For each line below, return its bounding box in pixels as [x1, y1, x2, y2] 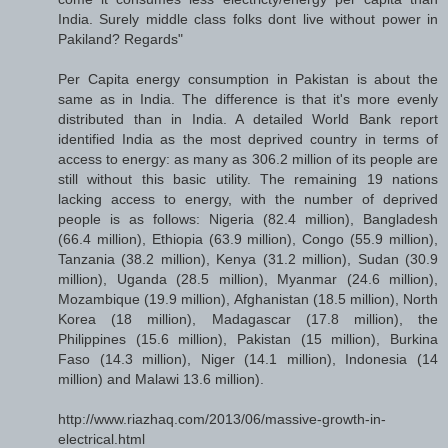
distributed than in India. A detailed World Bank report [58, 110, 438, 127]
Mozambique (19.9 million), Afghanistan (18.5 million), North [58, 290, 438, 307]
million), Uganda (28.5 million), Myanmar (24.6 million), [58, 270, 438, 287]
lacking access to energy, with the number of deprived [58, 190, 438, 207]
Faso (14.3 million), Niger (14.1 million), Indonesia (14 [58, 350, 438, 367]
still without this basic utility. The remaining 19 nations [58, 170, 438, 187]
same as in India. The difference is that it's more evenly [58, 90, 438, 107]
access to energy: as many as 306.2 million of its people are [58, 150, 438, 167]
